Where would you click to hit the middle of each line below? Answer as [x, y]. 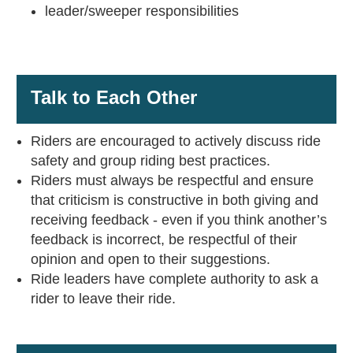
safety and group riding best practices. [150, 161]
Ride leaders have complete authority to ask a [174, 279]
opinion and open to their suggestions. [150, 260]
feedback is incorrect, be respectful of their [163, 240]
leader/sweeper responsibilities [141, 11]
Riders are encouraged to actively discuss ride [175, 141]
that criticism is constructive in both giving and [174, 201]
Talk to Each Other [113, 98]
